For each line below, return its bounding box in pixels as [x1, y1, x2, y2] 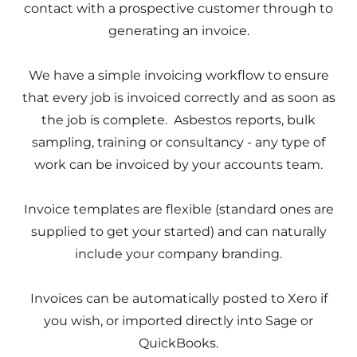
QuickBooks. [139, 335, 218, 351]
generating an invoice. [108, 23, 249, 38]
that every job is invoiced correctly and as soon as [22, 90, 335, 105]
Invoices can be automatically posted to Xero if [29, 291, 328, 306]
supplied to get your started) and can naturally [30, 224, 327, 239]
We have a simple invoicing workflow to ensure [28, 68, 329, 83]
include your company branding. [75, 246, 282, 261]
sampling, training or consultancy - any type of [32, 135, 325, 150]
